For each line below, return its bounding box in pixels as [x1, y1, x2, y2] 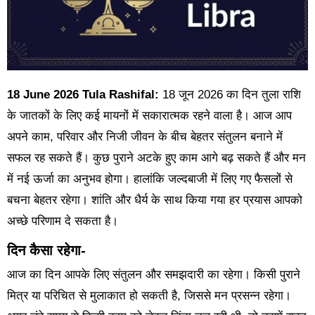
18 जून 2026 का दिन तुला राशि [162, 88, 301, 102]
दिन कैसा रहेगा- [6, 243, 86, 259]
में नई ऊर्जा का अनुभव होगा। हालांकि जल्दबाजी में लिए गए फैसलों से [6, 172, 292, 186]
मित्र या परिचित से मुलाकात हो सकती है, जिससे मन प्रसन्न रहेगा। [6, 288, 291, 302]
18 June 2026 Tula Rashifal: [13, 88, 162, 102]
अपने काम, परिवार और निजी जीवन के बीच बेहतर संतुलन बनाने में [6, 130, 283, 144]
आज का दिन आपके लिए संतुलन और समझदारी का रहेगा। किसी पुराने [6, 267, 300, 281]
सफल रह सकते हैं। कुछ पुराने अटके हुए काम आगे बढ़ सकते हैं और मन [6, 151, 306, 165]
